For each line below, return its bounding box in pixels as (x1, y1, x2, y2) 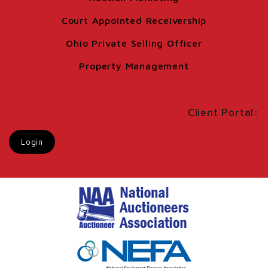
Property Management (79, 60, 189, 72)
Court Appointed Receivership (61, 15, 207, 26)
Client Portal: (187, 106, 258, 119)
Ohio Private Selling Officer (66, 38, 202, 49)
